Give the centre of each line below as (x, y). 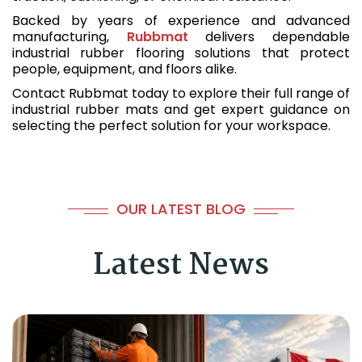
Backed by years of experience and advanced (181, 21)
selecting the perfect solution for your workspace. (171, 126)
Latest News (181, 266)
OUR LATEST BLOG (181, 209)
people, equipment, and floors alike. (124, 69)
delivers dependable (269, 37)
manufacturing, (69, 37)
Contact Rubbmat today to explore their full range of (181, 93)
